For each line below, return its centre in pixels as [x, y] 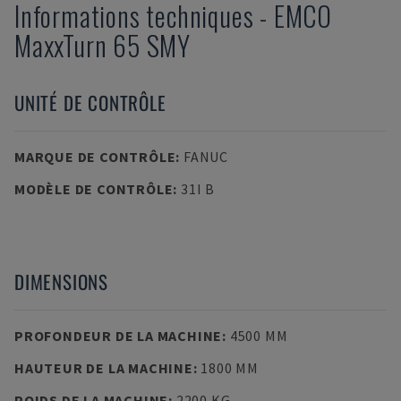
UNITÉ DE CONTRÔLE [90, 102]
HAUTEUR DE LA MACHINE [104, 368]
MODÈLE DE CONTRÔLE [94, 189]
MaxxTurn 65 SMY [103, 45]
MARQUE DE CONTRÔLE [95, 157]
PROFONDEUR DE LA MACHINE [119, 336]
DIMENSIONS [61, 282]
